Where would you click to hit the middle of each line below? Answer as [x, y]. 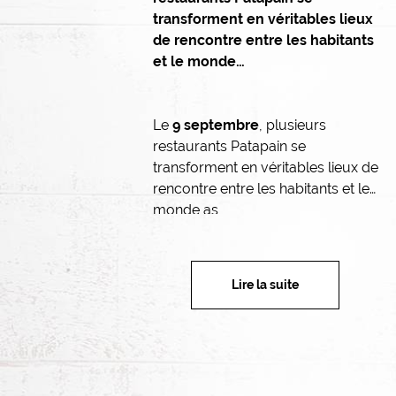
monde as [185, 209]
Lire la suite [265, 284]
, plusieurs [292, 125]
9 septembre [215, 125]
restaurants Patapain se [229, 146]
